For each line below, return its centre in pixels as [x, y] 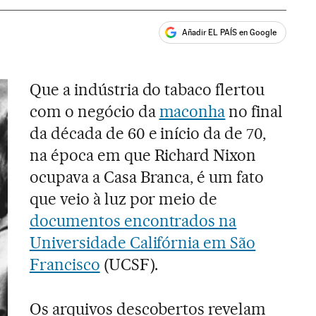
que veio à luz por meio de [123, 199]
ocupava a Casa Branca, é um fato [147, 177]
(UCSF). [129, 265]
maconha [192, 111]
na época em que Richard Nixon [143, 155]
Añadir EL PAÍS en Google [230, 32]
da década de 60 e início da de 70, [148, 133]
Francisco [65, 265]
